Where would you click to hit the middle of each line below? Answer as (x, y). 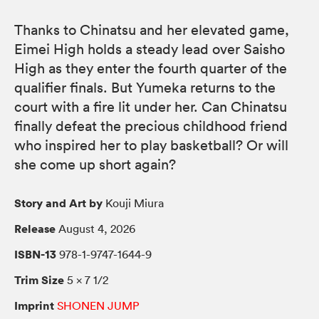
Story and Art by (58, 203)
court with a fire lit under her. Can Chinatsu (151, 106)
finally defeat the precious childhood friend (151, 126)
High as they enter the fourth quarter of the (151, 68)
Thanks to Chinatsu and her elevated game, (152, 30)
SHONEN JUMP (98, 305)
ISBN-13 (35, 254)
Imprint (34, 305)
